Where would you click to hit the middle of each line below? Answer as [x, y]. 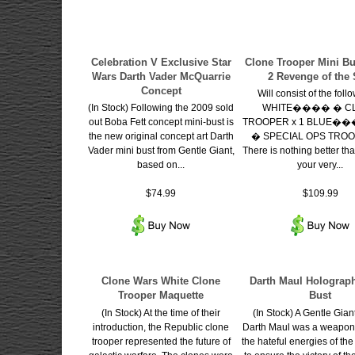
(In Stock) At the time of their [161, 313]
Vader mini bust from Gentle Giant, [161, 151]
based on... [161, 165]
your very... [321, 165]
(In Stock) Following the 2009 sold [161, 108]
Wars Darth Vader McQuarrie [161, 76]
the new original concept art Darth [161, 136]
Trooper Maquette [161, 296]
